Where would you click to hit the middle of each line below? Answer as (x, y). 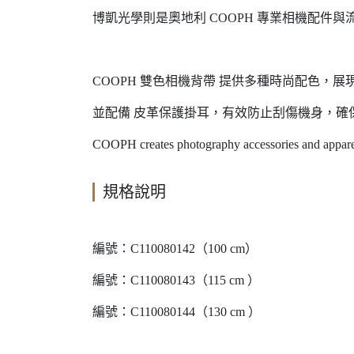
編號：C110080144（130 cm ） (177, 312)
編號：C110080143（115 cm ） (176, 280)
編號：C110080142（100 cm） (175, 249)
